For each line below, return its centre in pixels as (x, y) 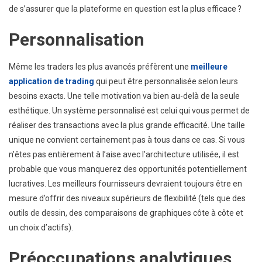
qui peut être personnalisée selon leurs (166, 82)
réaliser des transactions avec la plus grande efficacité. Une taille (127, 125)
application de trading (51, 82)
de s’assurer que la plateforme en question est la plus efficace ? (125, 9)
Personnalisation (77, 40)
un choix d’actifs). (41, 228)
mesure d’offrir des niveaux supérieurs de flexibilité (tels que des (127, 199)
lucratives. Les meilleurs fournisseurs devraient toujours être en (125, 184)
